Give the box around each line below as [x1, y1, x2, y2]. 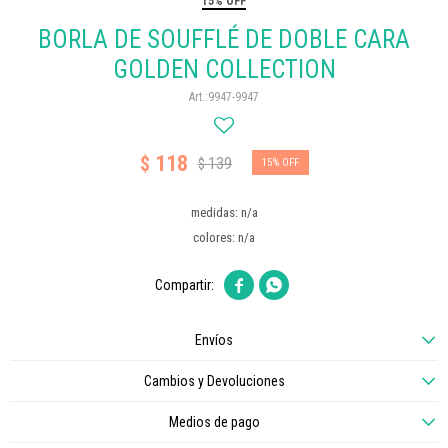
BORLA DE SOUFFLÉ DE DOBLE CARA [38, 25, 410, 54]
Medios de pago [168, 414, 260, 430]
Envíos [195, 332, 233, 348]
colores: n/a [193, 230, 255, 245]
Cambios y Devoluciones [143, 373, 285, 389]
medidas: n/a [190, 205, 258, 220]
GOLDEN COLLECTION [112, 55, 336, 84]
